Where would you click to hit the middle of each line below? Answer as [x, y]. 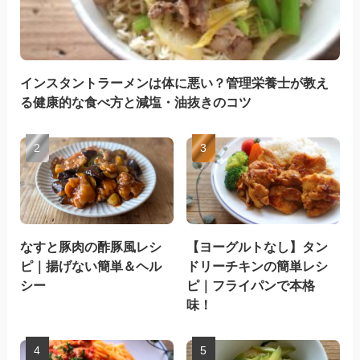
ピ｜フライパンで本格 [251, 285]
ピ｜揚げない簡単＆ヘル [90, 266]
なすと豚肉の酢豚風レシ [90, 246]
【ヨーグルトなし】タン [258, 246]
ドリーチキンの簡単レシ [258, 266]
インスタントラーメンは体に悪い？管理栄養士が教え [174, 82]
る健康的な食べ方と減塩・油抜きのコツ [135, 102]
